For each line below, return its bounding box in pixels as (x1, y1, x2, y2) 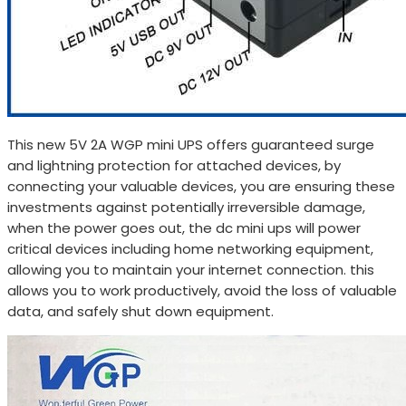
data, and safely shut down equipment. (7, 301, 274, 321)
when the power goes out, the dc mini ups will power (7, 217, 361, 237)
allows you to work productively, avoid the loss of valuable (7, 280, 397, 300)
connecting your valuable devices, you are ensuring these (7, 176, 395, 196)
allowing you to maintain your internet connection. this (7, 259, 374, 279)
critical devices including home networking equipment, (7, 238, 373, 258)
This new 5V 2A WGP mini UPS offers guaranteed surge (7, 134, 374, 154)
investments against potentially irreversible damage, (7, 197, 365, 217)
